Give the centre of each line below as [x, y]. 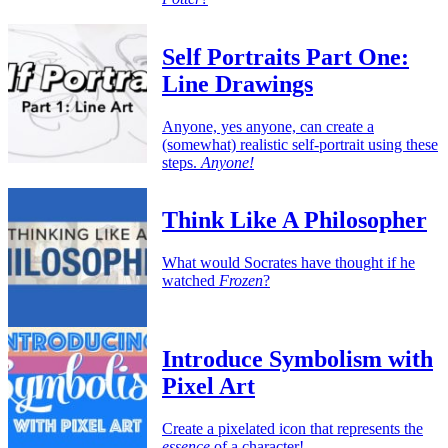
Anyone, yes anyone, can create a [268, 126]
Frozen [241, 281]
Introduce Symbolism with [297, 359]
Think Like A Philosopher [294, 220]
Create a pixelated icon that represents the [292, 429]
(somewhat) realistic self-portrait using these [300, 144]
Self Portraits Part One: [285, 56]
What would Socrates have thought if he [288, 263]
